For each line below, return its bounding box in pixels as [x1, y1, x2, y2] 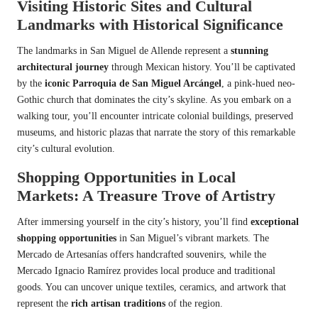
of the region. [165, 297, 223, 309]
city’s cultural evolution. [17, 143, 115, 154]
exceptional [251, 216, 299, 227]
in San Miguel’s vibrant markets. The [116, 232, 269, 243]
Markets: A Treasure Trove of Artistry [17, 186, 275, 204]
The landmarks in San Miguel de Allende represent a [17, 45, 231, 56]
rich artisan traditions [71, 297, 165, 309]
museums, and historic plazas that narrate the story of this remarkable [17, 126, 295, 138]
